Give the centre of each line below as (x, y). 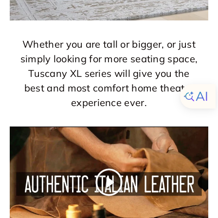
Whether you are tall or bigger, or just (109, 44)
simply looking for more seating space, (109, 59)
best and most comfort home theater (109, 88)
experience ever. (109, 102)
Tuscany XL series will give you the (109, 73)
